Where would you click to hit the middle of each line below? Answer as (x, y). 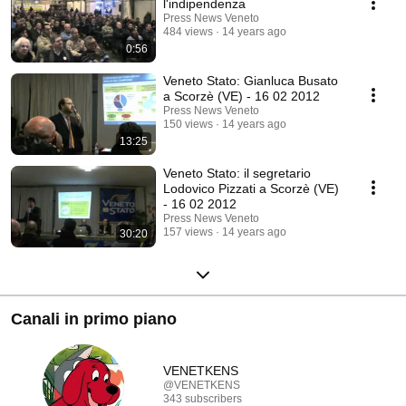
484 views (188, 31)
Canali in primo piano (94, 319)
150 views (188, 124)
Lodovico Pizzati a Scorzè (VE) (251, 188)
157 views (188, 232)
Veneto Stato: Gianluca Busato (251, 80)
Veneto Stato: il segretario (237, 173)
